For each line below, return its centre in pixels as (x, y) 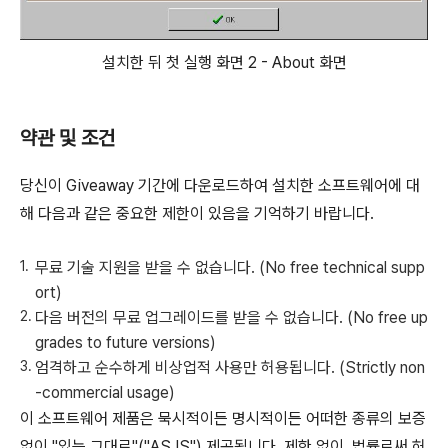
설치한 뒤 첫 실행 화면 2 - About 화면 (224, 63)
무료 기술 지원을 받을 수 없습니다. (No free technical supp (230, 268)
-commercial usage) (105, 393)
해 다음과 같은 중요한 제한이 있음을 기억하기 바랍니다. (197, 214)
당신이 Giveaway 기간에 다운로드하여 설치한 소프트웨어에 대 (220, 186)
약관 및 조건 (67, 138)
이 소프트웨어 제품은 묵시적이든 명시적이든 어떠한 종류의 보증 (223, 419)
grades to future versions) (125, 343)
